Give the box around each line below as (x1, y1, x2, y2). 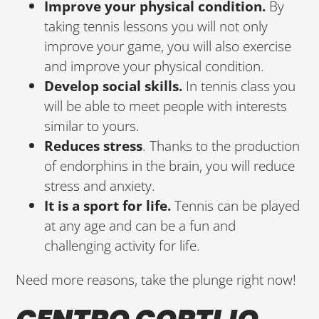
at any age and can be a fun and (44, 216, 236, 236)
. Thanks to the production (142, 136, 300, 156)
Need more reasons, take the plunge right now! (16, 269, 297, 289)
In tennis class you (182, 76, 296, 96)
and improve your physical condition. (44, 56, 265, 76)
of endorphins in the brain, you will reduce (44, 156, 296, 176)
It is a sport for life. (44, 196, 172, 216)
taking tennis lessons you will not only (44, 16, 268, 36)
